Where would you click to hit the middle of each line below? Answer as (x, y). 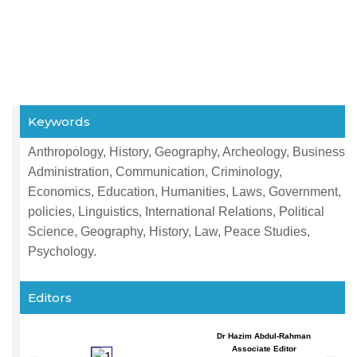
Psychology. (62, 251)
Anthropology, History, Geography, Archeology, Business (186, 152)
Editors (50, 298)
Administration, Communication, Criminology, (155, 172)
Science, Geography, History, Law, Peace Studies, (169, 231)
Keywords (59, 122)
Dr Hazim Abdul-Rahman (264, 336)
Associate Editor (264, 349)
